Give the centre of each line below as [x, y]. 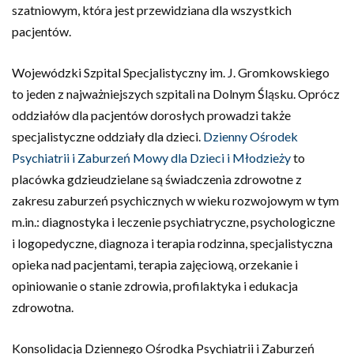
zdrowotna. [44, 307]
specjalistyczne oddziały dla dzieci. [107, 136]
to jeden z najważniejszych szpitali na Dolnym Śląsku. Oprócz [176, 94]
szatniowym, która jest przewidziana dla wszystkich [152, 10]
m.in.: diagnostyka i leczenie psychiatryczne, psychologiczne [173, 222]
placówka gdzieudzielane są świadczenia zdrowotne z [157, 179]
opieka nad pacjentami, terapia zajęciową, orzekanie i [155, 264]
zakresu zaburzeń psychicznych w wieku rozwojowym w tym [175, 200]
